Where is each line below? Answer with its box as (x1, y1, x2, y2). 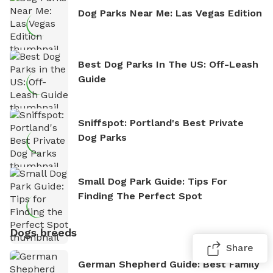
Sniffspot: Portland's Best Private (78, 116, 244, 129)
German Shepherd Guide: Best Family (78, 258, 260, 270)
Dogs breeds (10, 225, 77, 239)
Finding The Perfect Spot (78, 190, 202, 202)
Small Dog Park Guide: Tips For (78, 175, 227, 187)
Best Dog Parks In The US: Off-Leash (78, 58, 258, 70)
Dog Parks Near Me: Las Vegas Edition (78, 7, 262, 19)
